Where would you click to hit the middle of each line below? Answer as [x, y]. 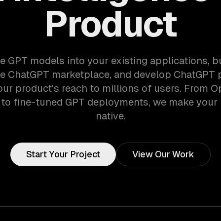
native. [110, 116]
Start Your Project [63, 154]
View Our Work [163, 154]
